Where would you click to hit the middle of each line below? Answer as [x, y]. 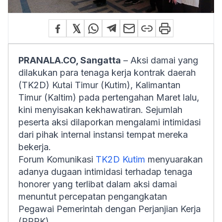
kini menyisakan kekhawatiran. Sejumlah [100, 110]
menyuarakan [174, 159]
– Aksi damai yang [160, 60]
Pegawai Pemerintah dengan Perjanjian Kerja [110, 209]
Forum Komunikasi [57, 159]
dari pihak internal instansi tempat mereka [103, 135]
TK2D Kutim [120, 159]
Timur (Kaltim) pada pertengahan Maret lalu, [109, 97]
